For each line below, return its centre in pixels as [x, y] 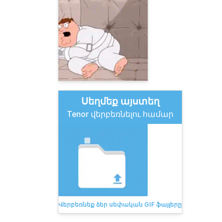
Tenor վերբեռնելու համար [120, 114]
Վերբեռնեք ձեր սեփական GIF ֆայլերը [120, 205]
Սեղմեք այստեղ [120, 101]
